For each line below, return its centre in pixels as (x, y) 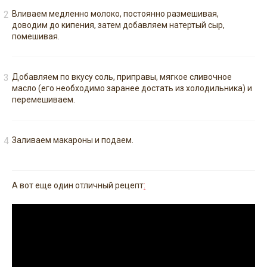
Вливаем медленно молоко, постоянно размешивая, (115, 14)
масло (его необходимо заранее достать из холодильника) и (132, 89)
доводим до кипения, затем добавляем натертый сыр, (118, 25)
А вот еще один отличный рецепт (78, 186)
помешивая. (36, 37)
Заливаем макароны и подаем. (73, 140)
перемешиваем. (44, 100)
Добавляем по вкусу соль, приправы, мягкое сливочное (122, 77)
